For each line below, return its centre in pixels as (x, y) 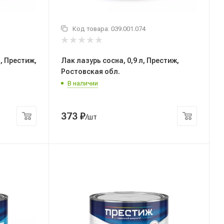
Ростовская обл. (90, 71)
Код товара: (92, 29)
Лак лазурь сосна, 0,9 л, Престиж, (120, 60)
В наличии (83, 83)
